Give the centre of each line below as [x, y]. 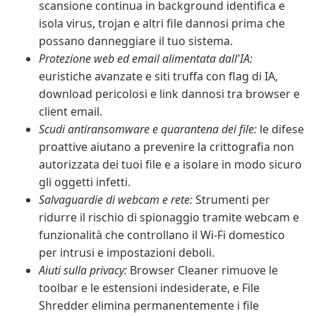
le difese [280, 129]
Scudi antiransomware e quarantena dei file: [148, 129]
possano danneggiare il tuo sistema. [136, 41]
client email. [71, 111]
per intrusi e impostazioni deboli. [127, 253]
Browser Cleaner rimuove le [202, 270]
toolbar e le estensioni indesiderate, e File [149, 288]
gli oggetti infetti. [85, 182]
